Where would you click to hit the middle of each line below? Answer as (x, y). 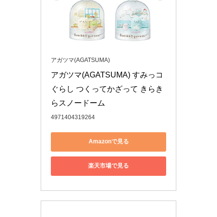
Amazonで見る (108, 141)
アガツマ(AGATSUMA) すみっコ (107, 75)
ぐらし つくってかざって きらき (107, 89)
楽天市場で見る (108, 166)
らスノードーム (78, 103)
